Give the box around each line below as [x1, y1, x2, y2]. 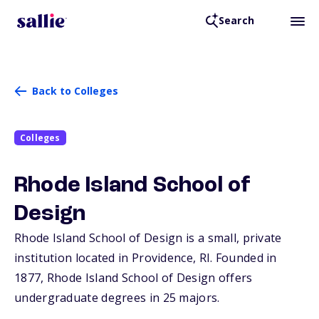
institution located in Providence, [14, 250, 199, 266]
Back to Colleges [32, 84, 118, 98]
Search [218, 14, 254, 28]
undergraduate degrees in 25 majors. [14, 290, 220, 306]
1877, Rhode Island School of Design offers [14, 270, 253, 286]
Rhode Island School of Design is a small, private [14, 230, 282, 246]
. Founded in [210, 250, 277, 266]
